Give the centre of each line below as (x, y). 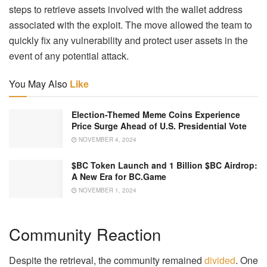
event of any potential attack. (69, 56)
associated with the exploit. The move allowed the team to (131, 25)
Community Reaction (85, 234)
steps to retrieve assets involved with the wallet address (126, 10)
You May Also (38, 84)
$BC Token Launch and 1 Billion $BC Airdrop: (164, 165)
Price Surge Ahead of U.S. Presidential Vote (159, 126)
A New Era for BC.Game (119, 176)
